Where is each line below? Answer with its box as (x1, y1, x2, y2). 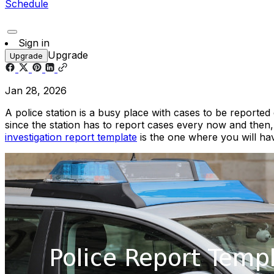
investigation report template (5, 130, 137, 143)
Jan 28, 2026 (5, 84, 67, 97)
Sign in (18, 36, 50, 49)
